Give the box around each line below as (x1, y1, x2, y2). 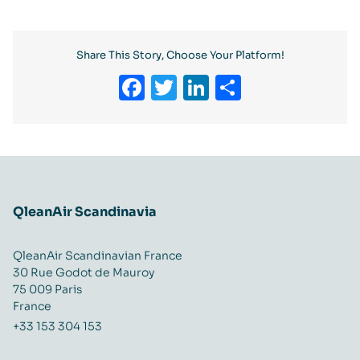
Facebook (145, 72, 272, 104)
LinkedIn (209, 72, 319, 104)
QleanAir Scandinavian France (13, 248, 182, 264)
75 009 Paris (13, 282, 82, 297)
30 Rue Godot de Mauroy (13, 265, 154, 280)
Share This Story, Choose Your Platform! (76, 49, 284, 63)
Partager (241, 72, 352, 104)
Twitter (177, 72, 270, 104)
